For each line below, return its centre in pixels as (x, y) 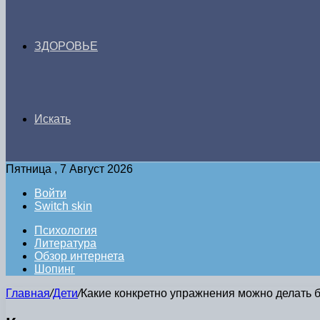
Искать (52, 119)
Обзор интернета (79, 256)
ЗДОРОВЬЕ (66, 46)
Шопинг (55, 269)
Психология (66, 230)
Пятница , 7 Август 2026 (69, 169)
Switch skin (63, 206)
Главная (28, 293)
